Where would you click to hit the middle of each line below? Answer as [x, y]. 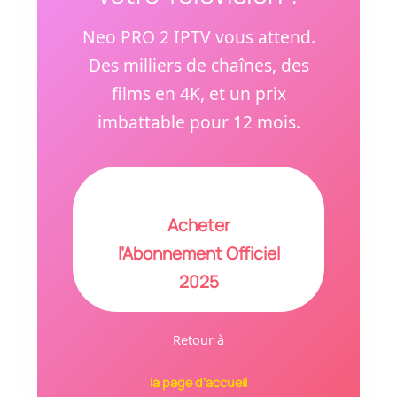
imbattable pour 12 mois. [198, 121]
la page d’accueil [198, 383]
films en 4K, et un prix [198, 93]
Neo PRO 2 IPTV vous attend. [198, 36]
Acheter [198, 226]
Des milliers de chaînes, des [198, 65]
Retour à [198, 340]
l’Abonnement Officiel [198, 254]
